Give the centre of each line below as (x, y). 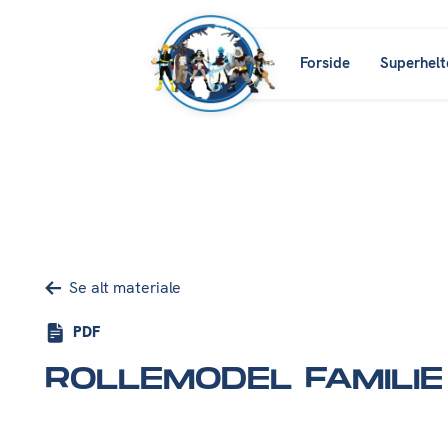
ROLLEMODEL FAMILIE (244, 379)
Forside (325, 63)
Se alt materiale (125, 287)
